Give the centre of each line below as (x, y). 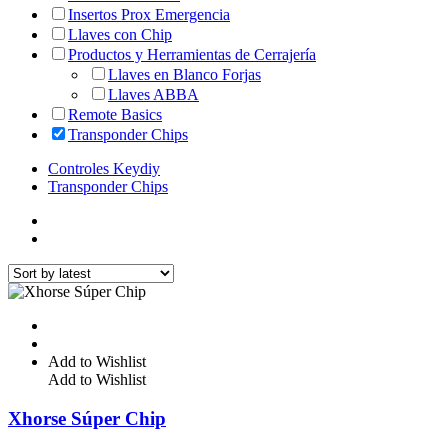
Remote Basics (115, 115)
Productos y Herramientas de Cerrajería (192, 55)
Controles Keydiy (104, 169)
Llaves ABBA (153, 95)
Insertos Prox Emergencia (149, 15)
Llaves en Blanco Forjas (184, 75)
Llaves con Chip (120, 35)
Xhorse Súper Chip (87, 419)
